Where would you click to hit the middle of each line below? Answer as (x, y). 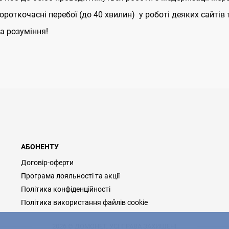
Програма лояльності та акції (70, 176)
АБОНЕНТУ (40, 147)
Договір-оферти (47, 163)
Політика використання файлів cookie (84, 202)
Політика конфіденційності (65, 189)
